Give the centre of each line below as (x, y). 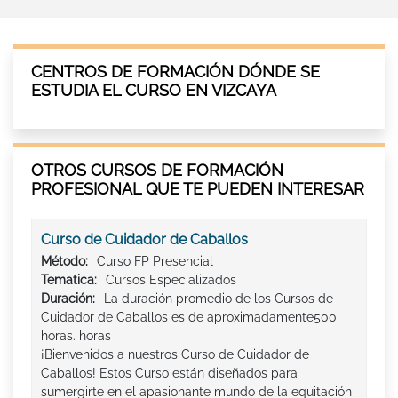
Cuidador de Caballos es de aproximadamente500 (189, 318)
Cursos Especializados (171, 280)
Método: (64, 262)
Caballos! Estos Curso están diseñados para (169, 374)
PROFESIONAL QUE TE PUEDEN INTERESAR (198, 189)
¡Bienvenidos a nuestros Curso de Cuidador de (175, 355)
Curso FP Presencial (155, 262)
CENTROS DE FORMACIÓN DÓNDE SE (175, 72)
